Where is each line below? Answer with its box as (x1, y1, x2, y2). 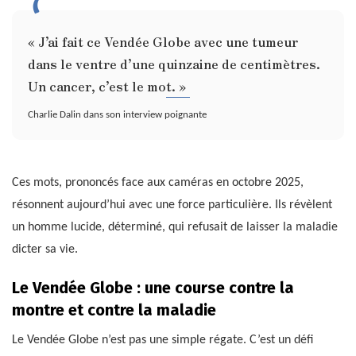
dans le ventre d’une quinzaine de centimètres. (28, 54, 320, 74)
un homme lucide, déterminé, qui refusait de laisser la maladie (12, 221, 338, 234)
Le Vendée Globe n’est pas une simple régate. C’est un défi (12, 334, 313, 347)
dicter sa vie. (12, 243, 78, 257)
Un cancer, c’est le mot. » (28, 76, 186, 96)
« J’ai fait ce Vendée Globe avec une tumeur (28, 32, 298, 52)
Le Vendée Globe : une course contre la (12, 278, 294, 298)
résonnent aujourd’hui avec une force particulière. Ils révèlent (12, 199, 332, 212)
